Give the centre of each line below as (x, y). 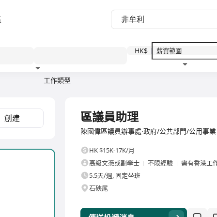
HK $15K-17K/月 (112, 150)
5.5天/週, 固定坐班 (115, 175)
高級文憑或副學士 (114, 163)
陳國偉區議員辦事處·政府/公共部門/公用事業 (148, 131)
